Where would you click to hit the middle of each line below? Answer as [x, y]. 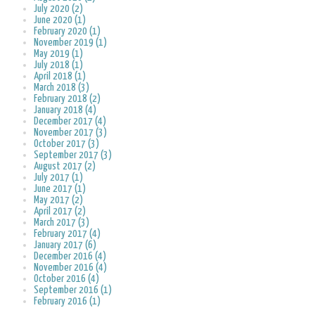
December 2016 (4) [70, 257]
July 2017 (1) [58, 178]
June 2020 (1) [60, 20]
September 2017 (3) [73, 155]
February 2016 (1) [67, 302]
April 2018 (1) [60, 77]
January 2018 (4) [65, 110]
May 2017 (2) [58, 200]
